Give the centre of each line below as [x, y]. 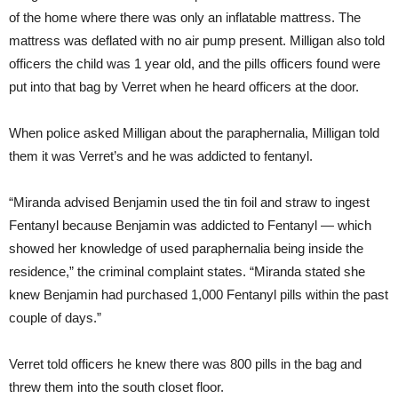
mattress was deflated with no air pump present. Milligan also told [197, 41]
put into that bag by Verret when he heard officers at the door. [184, 87]
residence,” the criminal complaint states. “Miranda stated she [187, 272]
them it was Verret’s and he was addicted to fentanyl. [161, 156]
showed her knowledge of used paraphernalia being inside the [186, 249]
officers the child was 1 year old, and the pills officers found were [195, 64]
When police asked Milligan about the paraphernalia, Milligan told [194, 133]
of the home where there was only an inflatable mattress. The [185, 18]
